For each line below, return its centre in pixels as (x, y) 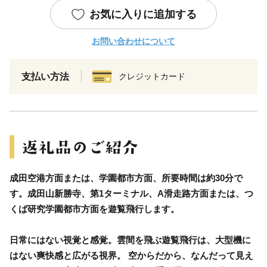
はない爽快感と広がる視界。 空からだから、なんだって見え (131, 255)
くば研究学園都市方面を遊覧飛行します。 (94, 209)
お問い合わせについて (133, 41)
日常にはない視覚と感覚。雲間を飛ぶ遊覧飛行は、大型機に (130, 240)
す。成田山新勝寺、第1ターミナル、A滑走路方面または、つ (131, 193)
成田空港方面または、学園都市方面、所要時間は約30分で (126, 178)
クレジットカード (152, 76)
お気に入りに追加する (143, 14)
